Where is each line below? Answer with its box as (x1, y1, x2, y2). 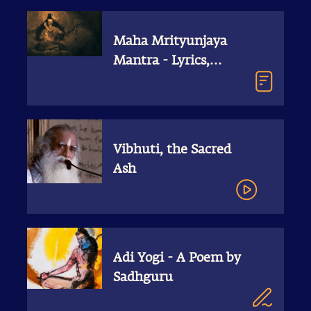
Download (113, 94, 175, 107)
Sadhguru (113, 271, 173, 285)
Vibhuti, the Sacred (113, 144, 231, 157)
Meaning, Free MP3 (113, 74, 232, 87)
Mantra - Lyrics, (113, 55, 210, 68)
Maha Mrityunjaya (113, 35, 227, 49)
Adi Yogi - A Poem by (113, 252, 241, 265)
